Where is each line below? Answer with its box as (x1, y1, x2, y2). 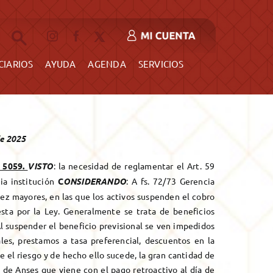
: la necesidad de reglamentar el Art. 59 (53, 160, 215, 171)
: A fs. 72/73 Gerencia (126, 175, 215, 186)
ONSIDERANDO (63, 175, 127, 187)
